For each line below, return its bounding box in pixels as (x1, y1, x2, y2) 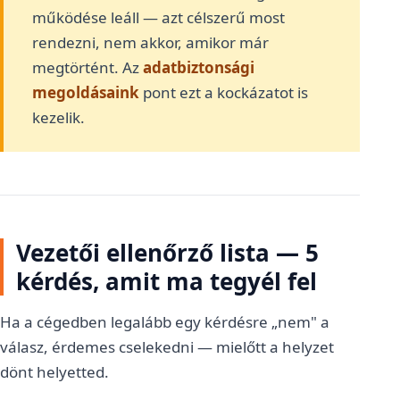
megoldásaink (32, 82, 139, 103)
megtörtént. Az (32, 57, 143, 78)
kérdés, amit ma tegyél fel (16, 265, 317, 297)
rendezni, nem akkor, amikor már (32, 32, 269, 53)
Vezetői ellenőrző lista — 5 (16, 237, 319, 269)
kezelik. (32, 107, 85, 128)
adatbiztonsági (143, 57, 254, 78)
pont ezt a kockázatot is (139, 82, 308, 103)
